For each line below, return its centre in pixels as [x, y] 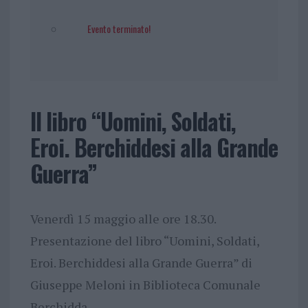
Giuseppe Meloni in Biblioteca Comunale [145, 284]
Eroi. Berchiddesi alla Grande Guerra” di [141, 262]
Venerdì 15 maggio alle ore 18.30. [123, 218]
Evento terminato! [119, 28]
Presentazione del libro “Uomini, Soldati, [144, 240]
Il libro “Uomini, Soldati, [133, 121]
